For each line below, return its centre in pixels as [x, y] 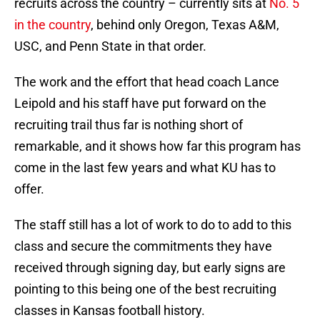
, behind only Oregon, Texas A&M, [185, 25]
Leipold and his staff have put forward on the [140, 104]
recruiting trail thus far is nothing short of [129, 125]
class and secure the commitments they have [143, 246]
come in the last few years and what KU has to [145, 168]
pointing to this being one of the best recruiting [145, 289]
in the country [52, 25]
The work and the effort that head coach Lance [147, 82]
